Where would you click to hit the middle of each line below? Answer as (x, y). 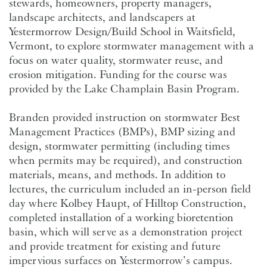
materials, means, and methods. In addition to (117, 175)
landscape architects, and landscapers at (102, 17)
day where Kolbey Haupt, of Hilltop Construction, (128, 203)
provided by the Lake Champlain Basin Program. (124, 89)
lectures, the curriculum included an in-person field (130, 189)
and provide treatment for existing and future (115, 246)
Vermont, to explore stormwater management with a (131, 46)
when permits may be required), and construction (126, 160)
